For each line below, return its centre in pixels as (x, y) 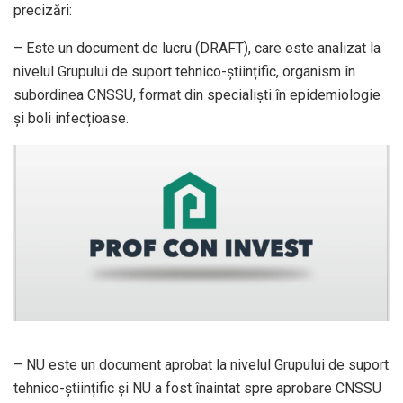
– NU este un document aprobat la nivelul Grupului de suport (201, 364)
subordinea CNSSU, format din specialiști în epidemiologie (197, 94)
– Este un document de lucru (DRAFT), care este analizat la (197, 48)
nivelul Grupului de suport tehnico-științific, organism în (184, 71)
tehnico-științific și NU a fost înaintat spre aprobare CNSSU (197, 388)
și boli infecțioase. (71, 118)
